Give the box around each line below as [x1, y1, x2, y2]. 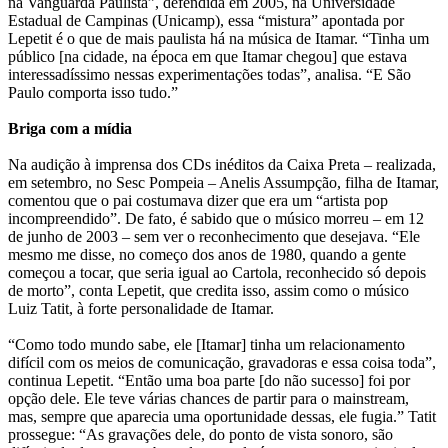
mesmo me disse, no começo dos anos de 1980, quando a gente [8, 246, 406, 264]
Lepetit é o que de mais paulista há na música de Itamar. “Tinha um [8, 30, 429, 48]
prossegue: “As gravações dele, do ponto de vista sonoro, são [8, 426, 393, 444]
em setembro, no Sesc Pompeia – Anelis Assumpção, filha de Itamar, [8, 174, 439, 192]
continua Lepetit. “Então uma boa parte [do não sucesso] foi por [8, 372, 410, 390]
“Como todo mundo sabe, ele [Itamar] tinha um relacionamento [8, 336, 405, 354]
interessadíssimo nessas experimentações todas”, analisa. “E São [8, 66, 411, 84]
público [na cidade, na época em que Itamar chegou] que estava [8, 48, 407, 66]
